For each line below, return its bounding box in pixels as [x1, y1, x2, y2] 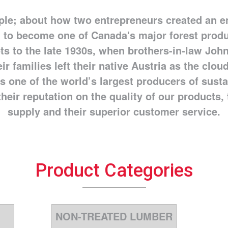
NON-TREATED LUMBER [55, 208, 173, 223]
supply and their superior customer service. [8, 103, 220, 119]
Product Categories [35, 159, 193, 181]
